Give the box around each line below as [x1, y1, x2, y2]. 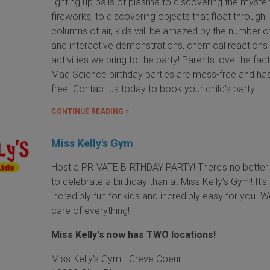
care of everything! [51, 204, 133, 216]
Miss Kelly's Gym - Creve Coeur [51, 253, 182, 265]
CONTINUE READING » [51, 107, 130, 116]
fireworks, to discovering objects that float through [51, 10, 266, 22]
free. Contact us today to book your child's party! [51, 83, 257, 95]
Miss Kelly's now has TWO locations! [51, 228, 216, 240]
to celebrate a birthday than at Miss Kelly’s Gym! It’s [51, 175, 268, 187]
